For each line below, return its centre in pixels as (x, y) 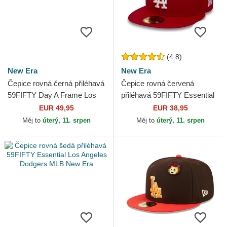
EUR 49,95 (56, 108)
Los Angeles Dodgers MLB (165, 107)
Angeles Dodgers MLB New (54, 107)
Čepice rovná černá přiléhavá (56, 84)
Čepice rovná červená (158, 84)
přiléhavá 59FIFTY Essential (168, 95)
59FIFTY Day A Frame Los (52, 95)
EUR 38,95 (170, 108)
